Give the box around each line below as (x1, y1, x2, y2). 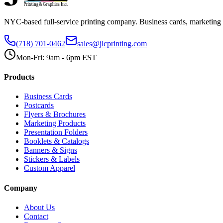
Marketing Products (24, 119, 86, 128)
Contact (24, 212, 48, 221)
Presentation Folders (24, 128, 88, 137)
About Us (24, 203, 55, 212)
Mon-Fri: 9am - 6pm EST (16, 53, 97, 62)
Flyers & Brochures (24, 110, 86, 119)
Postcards (24, 101, 54, 110)
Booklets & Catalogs (24, 137, 89, 146)
